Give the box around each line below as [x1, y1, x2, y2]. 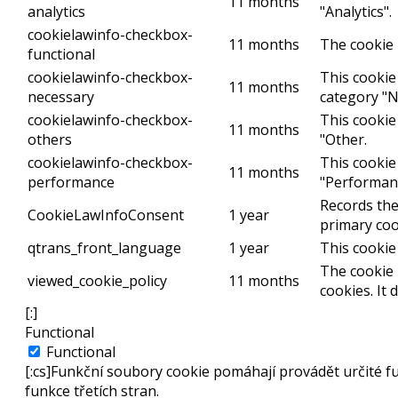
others [28, 130, 72, 150]
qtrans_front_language [28, 238, 181, 259]
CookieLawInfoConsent [28, 205, 184, 226]
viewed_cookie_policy [28, 271, 167, 291]
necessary [28, 87, 94, 107]
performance [28, 172, 115, 193]
